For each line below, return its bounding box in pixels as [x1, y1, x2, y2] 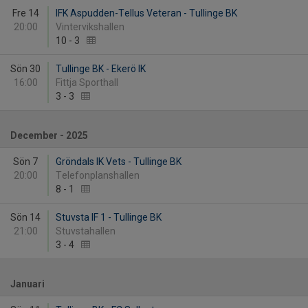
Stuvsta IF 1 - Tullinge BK [56, 212, 162, 223]
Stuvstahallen [56, 225, 120, 236]
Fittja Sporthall [56, 77, 122, 88]
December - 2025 [10, 130, 88, 141]
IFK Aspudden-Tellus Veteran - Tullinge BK [56, 8, 237, 19]
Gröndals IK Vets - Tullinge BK [56, 156, 181, 167]
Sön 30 [10, 63, 41, 74]
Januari [10, 278, 45, 289]
